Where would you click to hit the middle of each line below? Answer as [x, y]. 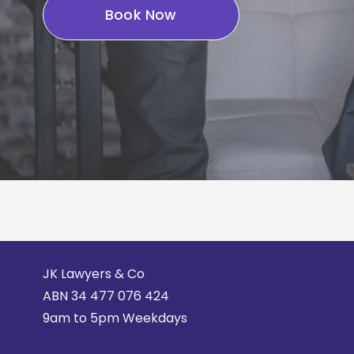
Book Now [141, 15]
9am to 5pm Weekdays [115, 318]
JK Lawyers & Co [93, 274]
